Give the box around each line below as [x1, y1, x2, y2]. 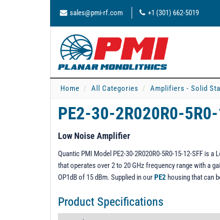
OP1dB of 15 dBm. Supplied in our [58, 173, 154, 182]
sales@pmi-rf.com [70, 8, 123, 17]
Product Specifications [58, 195, 164, 209]
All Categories [91, 84, 138, 93]
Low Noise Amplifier [58, 131, 130, 141]
